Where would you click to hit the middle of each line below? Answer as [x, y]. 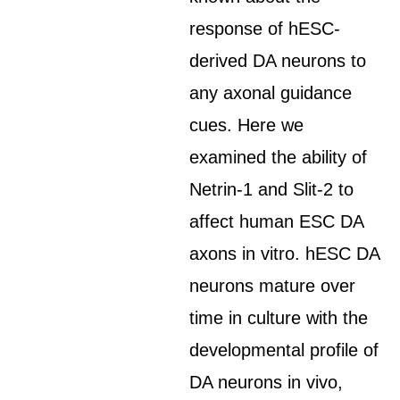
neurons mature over [273, 286]
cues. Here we [247, 125]
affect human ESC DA [277, 221]
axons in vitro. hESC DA [285, 254]
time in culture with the [279, 318]
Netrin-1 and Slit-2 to [272, 189]
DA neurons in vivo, [267, 382]
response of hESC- [265, 29]
